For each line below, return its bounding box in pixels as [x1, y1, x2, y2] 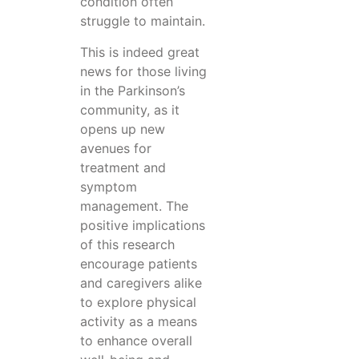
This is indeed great [80, 43, 200, 60]
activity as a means [80, 313, 197, 329]
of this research [80, 236, 175, 252]
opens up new [80, 120, 165, 137]
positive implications [80, 216, 205, 233]
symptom [80, 178, 137, 195]
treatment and [80, 159, 166, 175]
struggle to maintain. [80, 13, 205, 30]
